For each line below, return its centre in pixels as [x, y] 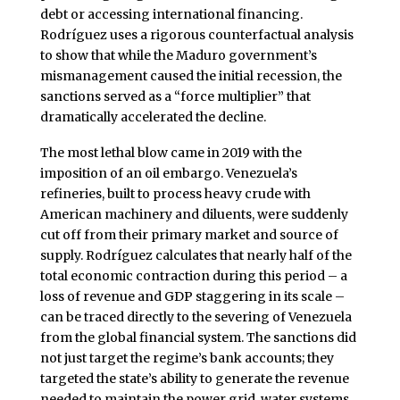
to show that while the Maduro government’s [178, 56]
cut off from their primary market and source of [189, 235]
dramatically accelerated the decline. [153, 117]
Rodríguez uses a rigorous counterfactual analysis [196, 35]
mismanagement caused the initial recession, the [191, 76]
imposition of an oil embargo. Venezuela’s [168, 174]
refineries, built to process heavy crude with [175, 194]
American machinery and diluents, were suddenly [194, 215]
